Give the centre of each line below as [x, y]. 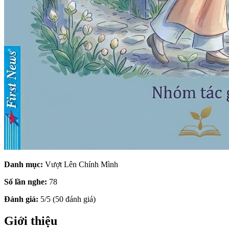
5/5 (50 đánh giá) [67, 199]
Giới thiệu [31, 221]
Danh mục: [24, 164]
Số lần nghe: [26, 181]
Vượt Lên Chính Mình [81, 164]
